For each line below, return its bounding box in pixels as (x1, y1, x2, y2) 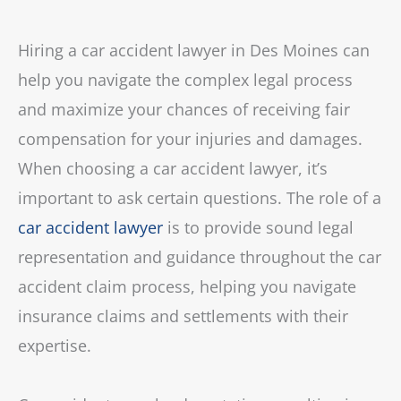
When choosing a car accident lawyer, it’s (18, 158, 328, 179)
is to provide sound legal (163, 217, 354, 238)
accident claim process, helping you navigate (18, 276, 356, 297)
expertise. (18, 335, 96, 356)
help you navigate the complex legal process (18, 69, 353, 90)
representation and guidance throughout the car (18, 246, 381, 268)
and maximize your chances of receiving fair (18, 98, 350, 120)
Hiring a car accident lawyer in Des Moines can (18, 39, 370, 61)
